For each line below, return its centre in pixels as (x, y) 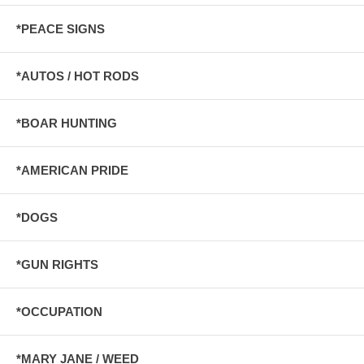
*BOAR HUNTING (67, 123)
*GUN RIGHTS (57, 264)
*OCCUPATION (59, 311)
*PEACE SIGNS (61, 28)
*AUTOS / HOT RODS (78, 76)
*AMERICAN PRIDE (72, 170)
